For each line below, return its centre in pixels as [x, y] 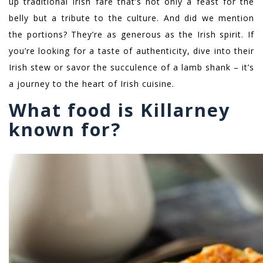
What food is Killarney [120, 110]
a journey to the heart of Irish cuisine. [92, 84]
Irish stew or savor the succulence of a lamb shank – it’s [131, 68]
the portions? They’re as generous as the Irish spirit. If [131, 35]
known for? [65, 129]
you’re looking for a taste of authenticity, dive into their [131, 51]
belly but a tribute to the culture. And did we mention [131, 18]
